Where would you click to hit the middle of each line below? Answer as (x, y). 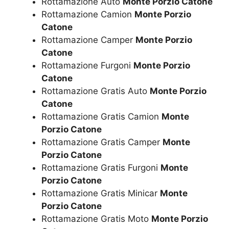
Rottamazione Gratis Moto (96, 219)
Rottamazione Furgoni (87, 66)
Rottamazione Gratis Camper (102, 142)
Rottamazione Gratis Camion (101, 117)
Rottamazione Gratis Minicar (101, 193)
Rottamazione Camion (88, 15)
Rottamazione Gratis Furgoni (101, 168)
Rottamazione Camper (88, 40)
